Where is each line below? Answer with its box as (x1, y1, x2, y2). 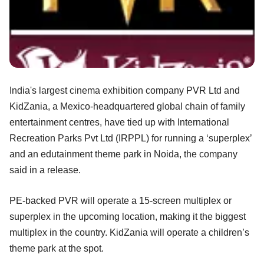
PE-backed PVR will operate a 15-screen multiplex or (9, 195, 232, 206)
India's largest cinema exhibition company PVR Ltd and (9, 85, 240, 95)
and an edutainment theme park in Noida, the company (9, 148, 237, 159)
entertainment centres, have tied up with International (9, 117, 229, 127)
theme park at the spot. (9, 243, 104, 253)
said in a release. (9, 164, 81, 175)
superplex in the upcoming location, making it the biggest (9, 211, 246, 222)
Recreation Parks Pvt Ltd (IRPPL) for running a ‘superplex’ (9, 133, 252, 143)
